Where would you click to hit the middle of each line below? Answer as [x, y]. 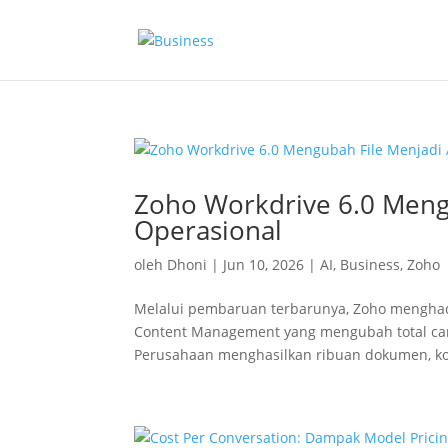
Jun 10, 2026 [264, 264]
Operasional [208, 230]
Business [370, 264]
